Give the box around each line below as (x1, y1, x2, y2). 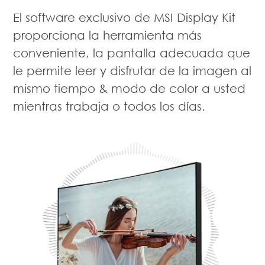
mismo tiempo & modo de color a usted (13, 81, 246, 96)
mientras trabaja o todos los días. (13, 99, 206, 114)
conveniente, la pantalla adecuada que (13, 46, 251, 60)
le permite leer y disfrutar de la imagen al (13, 63, 252, 78)
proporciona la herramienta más (13, 28, 202, 43)
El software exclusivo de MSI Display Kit (13, 10, 236, 25)
